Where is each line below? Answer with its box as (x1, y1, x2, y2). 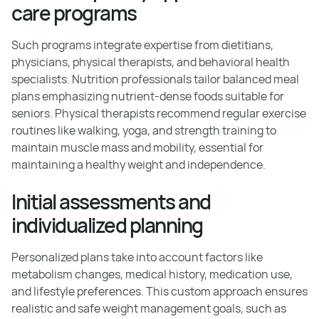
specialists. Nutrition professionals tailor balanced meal (11, 71, 299, 87)
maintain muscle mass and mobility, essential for (11, 140, 263, 155)
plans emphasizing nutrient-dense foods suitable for (11, 88, 284, 104)
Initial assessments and (11, 188, 211, 215)
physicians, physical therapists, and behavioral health (11, 54, 290, 70)
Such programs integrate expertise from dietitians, (11, 37, 273, 53)
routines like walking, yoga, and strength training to (11, 122, 276, 138)
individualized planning (11, 211, 203, 239)
